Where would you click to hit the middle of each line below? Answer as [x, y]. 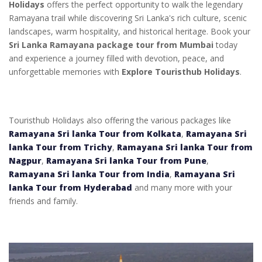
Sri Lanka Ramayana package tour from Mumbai [111, 44]
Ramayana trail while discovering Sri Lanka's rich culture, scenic [128, 18]
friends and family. [43, 201]
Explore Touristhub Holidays [181, 71]
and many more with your [182, 187]
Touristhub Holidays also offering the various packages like [120, 120]
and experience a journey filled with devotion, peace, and [116, 58]
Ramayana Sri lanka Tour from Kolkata [95, 133]
